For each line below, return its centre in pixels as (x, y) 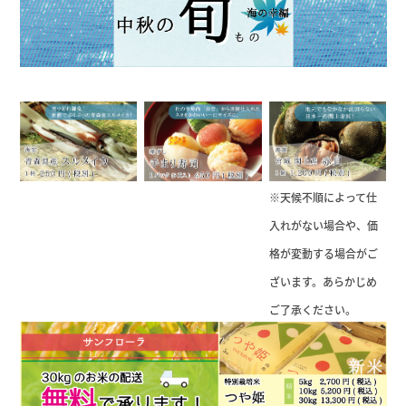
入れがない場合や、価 (323, 225)
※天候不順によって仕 (323, 197)
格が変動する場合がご (323, 253)
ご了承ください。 (312, 309)
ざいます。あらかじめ (323, 281)
